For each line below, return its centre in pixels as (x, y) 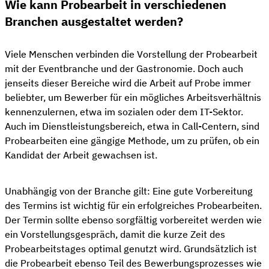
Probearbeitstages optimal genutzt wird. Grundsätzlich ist (131, 249)
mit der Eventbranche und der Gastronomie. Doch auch (124, 69)
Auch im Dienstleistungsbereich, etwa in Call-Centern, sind (132, 126)
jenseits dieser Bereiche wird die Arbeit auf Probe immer (128, 83)
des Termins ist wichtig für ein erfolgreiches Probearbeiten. (133, 206)
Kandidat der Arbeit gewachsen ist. (81, 155)
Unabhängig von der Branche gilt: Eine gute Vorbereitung (129, 191)
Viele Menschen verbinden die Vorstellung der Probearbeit (131, 54)
